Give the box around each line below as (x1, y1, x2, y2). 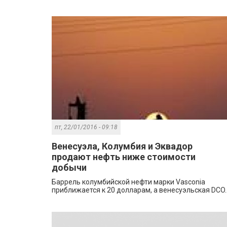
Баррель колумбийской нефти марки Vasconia (52, 178, 205, 186)
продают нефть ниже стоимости (52, 152, 196, 163)
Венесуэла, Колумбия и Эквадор (52, 141, 193, 152)
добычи (52, 162, 87, 173)
